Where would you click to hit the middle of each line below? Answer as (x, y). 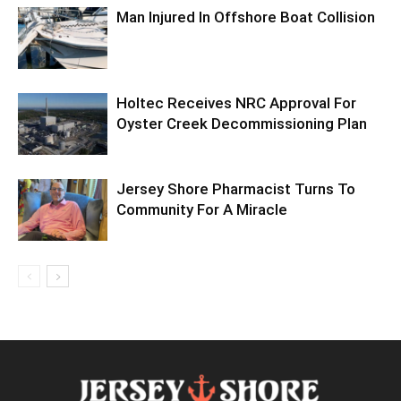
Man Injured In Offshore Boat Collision (246, 17)
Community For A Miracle (202, 209)
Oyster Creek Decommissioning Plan (242, 123)
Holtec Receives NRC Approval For (236, 102)
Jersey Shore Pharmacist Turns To (236, 188)
